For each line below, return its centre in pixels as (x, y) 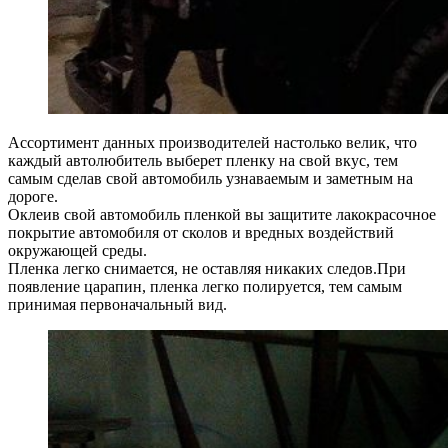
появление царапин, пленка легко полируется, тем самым (205, 286)
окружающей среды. (77, 250)
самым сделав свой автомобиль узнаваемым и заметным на (210, 178)
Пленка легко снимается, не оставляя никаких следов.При (207, 268)
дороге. (33, 196)
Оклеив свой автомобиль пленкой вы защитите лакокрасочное (222, 214)
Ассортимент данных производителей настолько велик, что (212, 142)
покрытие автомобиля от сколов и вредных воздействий (201, 232)
